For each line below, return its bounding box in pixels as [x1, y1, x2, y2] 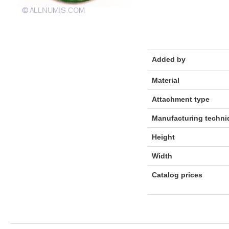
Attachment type [151, 95, 210, 103]
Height [151, 133, 175, 141]
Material [151, 76, 179, 84]
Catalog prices [151, 171, 202, 179]
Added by [151, 55, 186, 63]
